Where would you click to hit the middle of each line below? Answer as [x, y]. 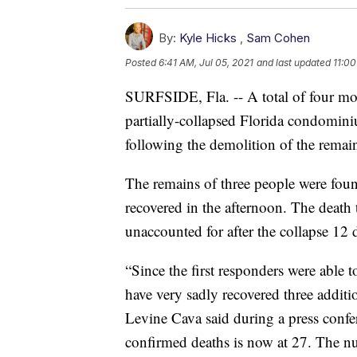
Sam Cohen [278, 38]
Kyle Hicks [208, 38]
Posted [142, 63]
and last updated [294, 63]
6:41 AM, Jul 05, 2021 [206, 63]
